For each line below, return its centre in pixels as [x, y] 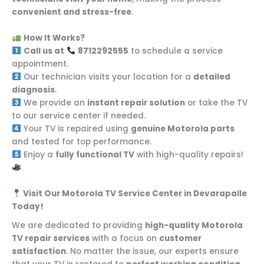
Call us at [44, 51]
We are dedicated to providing [78, 225]
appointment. [40, 64]
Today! [28, 207]
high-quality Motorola [194, 225]
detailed [212, 77]
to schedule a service [176, 51]
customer [180, 238]
